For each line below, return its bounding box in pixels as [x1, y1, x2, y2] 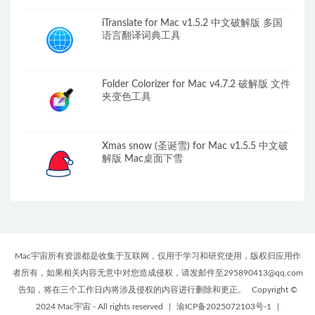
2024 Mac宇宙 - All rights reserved [36, 302, 163, 311]
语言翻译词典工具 [102, 30, 181, 41]
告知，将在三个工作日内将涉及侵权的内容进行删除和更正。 [18, 285, 248, 294]
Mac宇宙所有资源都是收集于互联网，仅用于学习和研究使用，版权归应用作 [14, 251, 301, 260]
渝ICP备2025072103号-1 [176, 302, 271, 311]
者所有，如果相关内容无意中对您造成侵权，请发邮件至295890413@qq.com [12, 268, 303, 277]
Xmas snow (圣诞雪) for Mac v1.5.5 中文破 [102, 141, 288, 152]
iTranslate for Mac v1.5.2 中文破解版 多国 [102, 18, 283, 28]
